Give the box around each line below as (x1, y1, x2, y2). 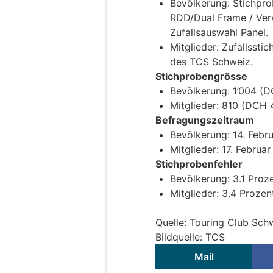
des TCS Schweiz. (170, 55, 253, 68)
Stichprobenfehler (155, 158, 243, 171)
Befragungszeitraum (155, 114, 254, 127)
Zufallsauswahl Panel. (170, 26, 268, 39)
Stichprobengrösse (155, 70, 247, 83)
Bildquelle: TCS (155, 231, 225, 244)
